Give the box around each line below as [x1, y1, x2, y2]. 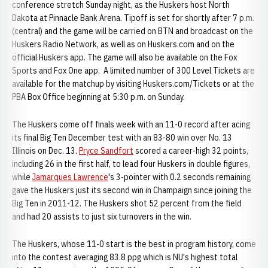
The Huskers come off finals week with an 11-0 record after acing [12, 119, 250, 130]
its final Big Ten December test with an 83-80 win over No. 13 [12, 132, 232, 143]
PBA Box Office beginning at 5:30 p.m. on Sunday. [12, 92, 185, 102]
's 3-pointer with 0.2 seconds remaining [108, 172, 251, 182]
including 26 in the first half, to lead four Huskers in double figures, [12, 159, 250, 169]
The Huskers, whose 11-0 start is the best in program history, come [12, 239, 256, 249]
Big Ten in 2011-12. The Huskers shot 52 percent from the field [12, 198, 242, 209]
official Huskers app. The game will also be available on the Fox [12, 52, 237, 63]
